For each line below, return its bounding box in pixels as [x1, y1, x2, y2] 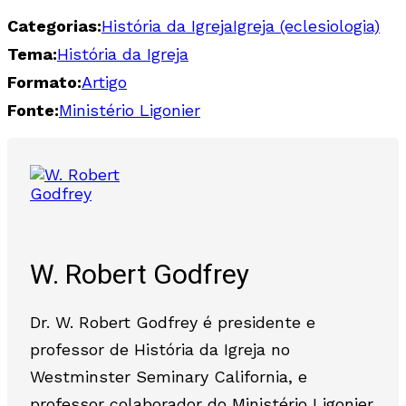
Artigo [82, 72, 127, 92]
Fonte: [7, 100, 59, 120]
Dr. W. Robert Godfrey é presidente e [30, 312, 315, 332]
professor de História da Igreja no [30, 339, 290, 359]
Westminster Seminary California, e [30, 366, 307, 386]
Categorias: [7, 15, 101, 35]
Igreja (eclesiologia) [233, 15, 380, 35]
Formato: [7, 72, 82, 92]
